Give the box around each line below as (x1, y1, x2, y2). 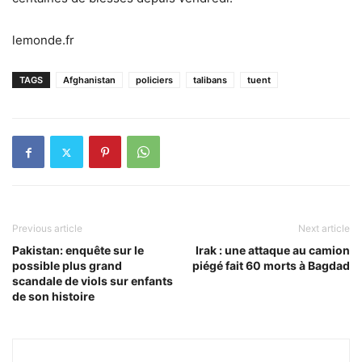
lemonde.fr (12, 32, 74, 48)
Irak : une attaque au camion (196, 243, 350, 257)
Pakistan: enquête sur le (12, 243, 144, 257)
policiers (136, 74, 173, 86)
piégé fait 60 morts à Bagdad (192, 259, 350, 272)
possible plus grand (12, 259, 122, 272)
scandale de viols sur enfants (12, 274, 173, 288)
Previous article (12, 222, 82, 234)
